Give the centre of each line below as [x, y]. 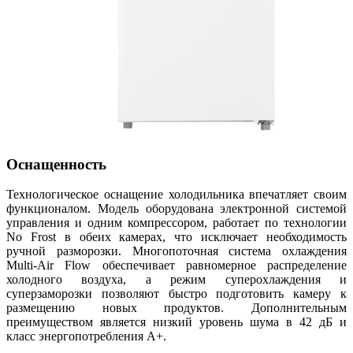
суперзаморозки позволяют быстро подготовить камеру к [176, 294]
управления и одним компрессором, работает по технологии [176, 223]
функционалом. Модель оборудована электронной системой [176, 209]
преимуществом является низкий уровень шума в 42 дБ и [176, 322]
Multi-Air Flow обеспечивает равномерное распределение [176, 266]
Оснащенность [56, 164]
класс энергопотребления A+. [86, 336]
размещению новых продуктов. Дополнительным [176, 308]
